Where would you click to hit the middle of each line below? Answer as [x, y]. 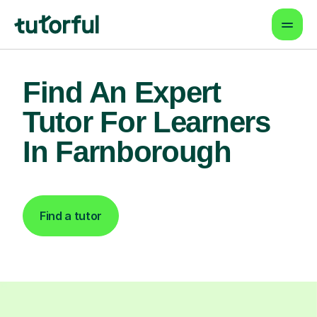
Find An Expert [122, 92]
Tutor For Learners [146, 122]
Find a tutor [71, 216]
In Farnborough [127, 152]
